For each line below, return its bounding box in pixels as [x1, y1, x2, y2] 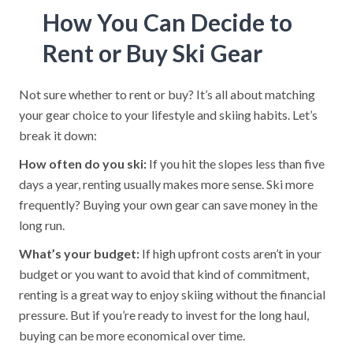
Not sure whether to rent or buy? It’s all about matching [19, 87, 315, 102]
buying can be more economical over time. [19, 328, 245, 343]
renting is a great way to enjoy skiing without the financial [19, 287, 325, 302]
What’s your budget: [19, 246, 142, 261]
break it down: [19, 128, 97, 143]
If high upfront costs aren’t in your [142, 246, 321, 261]
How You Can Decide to [43, 8, 292, 36]
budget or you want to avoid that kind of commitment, [19, 266, 309, 281]
